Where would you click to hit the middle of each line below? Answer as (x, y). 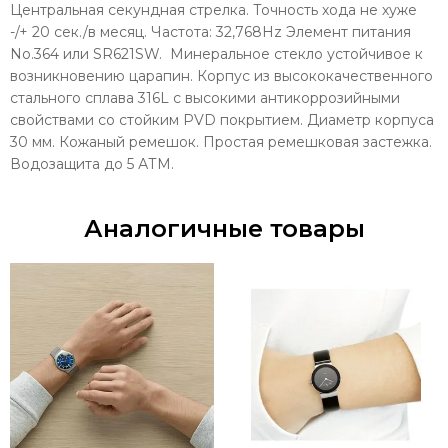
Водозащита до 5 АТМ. (92, 163)
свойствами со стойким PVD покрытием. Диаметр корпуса (222, 119)
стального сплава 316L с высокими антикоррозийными (205, 97)
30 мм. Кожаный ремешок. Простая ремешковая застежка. (221, 141)
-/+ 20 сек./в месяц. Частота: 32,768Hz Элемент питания (210, 31)
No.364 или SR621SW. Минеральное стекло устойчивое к (216, 53)
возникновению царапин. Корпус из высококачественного (221, 75)
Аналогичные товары (224, 228)
